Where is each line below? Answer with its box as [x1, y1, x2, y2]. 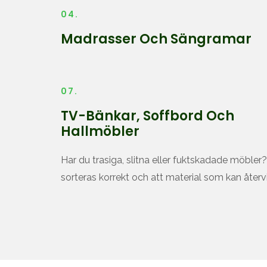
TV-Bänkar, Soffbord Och [61, 107, 234, 125]
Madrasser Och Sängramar [61, 30, 252, 48]
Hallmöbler [61, 122, 139, 141]
